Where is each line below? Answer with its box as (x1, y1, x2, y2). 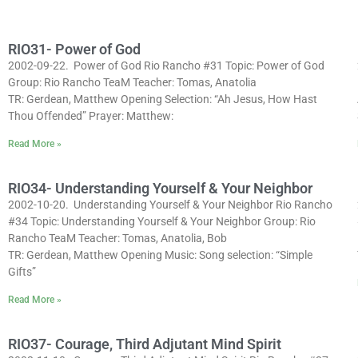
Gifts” (8, 265, 36, 278)
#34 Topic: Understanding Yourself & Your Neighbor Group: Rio (8, 215, 316, 228)
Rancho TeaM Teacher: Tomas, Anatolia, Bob (8, 232, 227, 245)
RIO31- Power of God (8, 41, 141, 58)
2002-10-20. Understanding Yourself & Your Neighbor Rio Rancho (8, 198, 332, 211)
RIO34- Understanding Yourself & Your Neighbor (8, 180, 312, 197)
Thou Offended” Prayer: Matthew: (8, 109, 173, 122)
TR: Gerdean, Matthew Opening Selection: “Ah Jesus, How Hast (8, 93, 317, 105)
